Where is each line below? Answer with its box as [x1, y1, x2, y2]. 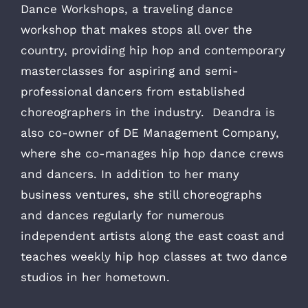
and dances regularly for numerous [21, 208, 224, 222]
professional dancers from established [21, 84, 245, 98]
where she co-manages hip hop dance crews [21, 146, 284, 160]
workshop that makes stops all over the [21, 22, 252, 36]
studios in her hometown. [21, 269, 170, 284]
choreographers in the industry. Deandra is [21, 104, 275, 119]
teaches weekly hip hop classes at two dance [21, 249, 287, 263]
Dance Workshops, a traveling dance [21, 1, 233, 16]
